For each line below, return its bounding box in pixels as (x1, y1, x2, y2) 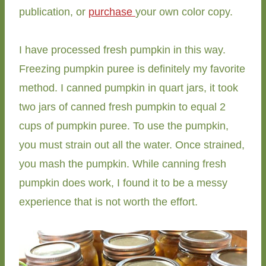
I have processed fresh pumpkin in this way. (19, 44, 226, 56)
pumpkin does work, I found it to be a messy (19, 177, 227, 189)
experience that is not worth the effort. (19, 196, 198, 208)
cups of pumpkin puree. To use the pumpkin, (19, 120, 229, 132)
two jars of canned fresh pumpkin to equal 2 (19, 101, 226, 113)
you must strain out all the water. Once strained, (19, 139, 245, 151)
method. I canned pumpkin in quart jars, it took (19, 82, 238, 94)
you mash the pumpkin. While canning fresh (19, 158, 226, 170)
